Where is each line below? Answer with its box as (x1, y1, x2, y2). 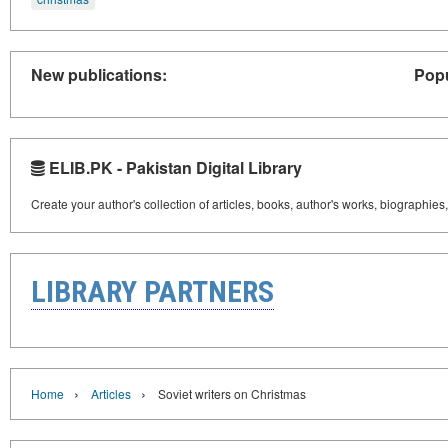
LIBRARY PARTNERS (31, 273, 274, 309)
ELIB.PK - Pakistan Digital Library (45, 155, 302, 179)
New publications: (31, 62, 167, 86)
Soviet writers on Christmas (158, 384, 306, 402)
